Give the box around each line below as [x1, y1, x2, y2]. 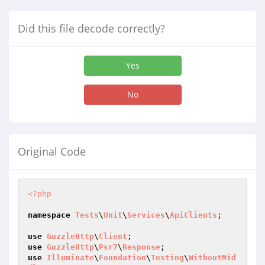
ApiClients [170, 211, 217, 219]
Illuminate [47, 253, 94, 262]
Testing [151, 253, 184, 262]
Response [122, 243, 160, 251]
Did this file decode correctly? [18, 21, 165, 35]
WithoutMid [189, 253, 236, 262]
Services [127, 211, 165, 219]
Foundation [99, 253, 146, 262]
